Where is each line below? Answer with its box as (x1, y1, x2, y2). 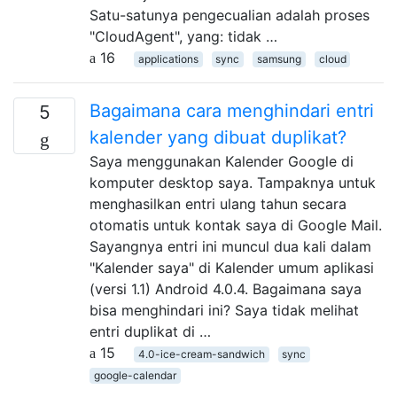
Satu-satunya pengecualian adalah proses (90, 5, 370, 24)
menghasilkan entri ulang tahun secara (90, 194, 346, 213)
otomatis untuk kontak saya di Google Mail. (90, 215, 382, 234)
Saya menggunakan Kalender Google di (90, 152, 354, 170)
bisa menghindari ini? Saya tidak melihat (90, 300, 359, 319)
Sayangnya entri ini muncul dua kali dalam (90, 237, 371, 255)
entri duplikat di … (90, 322, 211, 340)
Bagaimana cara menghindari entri (90, 99, 374, 121)
